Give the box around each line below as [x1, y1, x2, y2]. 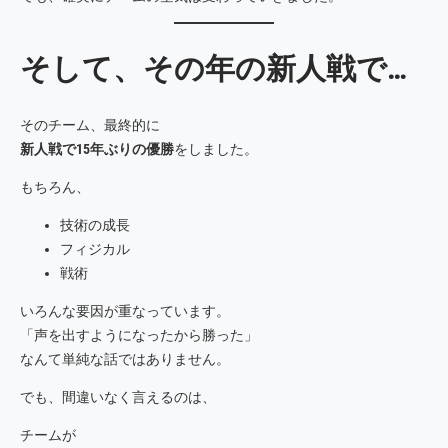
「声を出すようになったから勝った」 [20, 326, 258, 343]
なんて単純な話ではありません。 [20, 350, 230, 367]
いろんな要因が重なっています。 [20, 302, 230, 319]
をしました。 [174, 140, 258, 157]
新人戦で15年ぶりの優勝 [20, 140, 174, 157]
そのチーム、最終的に [20, 116, 160, 133]
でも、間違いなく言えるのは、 [20, 388, 216, 405]
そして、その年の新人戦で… [20, 51, 407, 87]
